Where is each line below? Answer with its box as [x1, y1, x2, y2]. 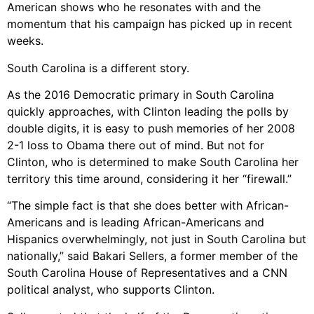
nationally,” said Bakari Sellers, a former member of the [7, 249, 298, 264]
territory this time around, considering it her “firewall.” [7, 172, 292, 186]
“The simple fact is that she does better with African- [7, 198, 289, 213]
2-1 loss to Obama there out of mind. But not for [7, 138, 264, 153]
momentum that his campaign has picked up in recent [7, 17, 292, 32]
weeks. [7, 34, 43, 48]
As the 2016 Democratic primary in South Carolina [7, 88, 274, 102]
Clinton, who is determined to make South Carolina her [7, 155, 299, 170]
